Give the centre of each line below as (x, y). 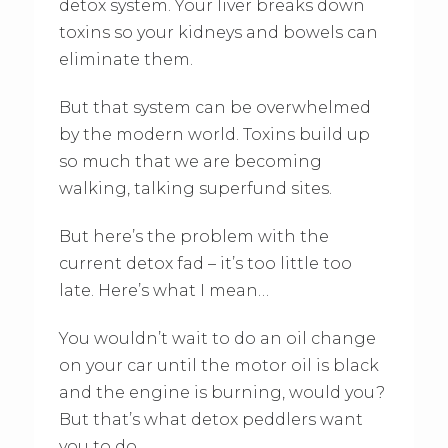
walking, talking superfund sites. (195, 188)
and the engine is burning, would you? (221, 392)
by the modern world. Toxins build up (214, 134)
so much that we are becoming (190, 161)
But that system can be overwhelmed (214, 107)
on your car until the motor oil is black (218, 365)
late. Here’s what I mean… (163, 290)
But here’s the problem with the (193, 236)
